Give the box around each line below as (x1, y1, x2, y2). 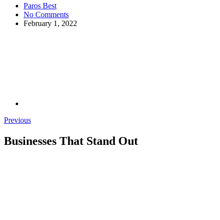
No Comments (24, 10, 69, 19)
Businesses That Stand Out (4, 134, 138, 147)
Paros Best (24, 1, 56, 10)
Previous (4, 115, 31, 124)
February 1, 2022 (24, 19, 77, 27)
